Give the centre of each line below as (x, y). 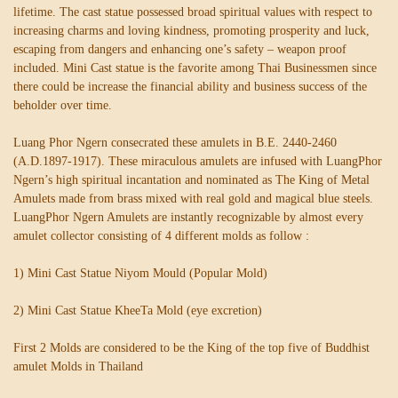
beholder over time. (63, 105)
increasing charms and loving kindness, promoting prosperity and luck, (191, 30)
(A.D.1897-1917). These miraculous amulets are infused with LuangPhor (198, 161)
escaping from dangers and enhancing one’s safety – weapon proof (180, 49)
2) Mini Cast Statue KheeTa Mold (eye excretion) (138, 310)
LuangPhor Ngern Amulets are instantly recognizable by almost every (188, 217)
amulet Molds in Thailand (78, 366)
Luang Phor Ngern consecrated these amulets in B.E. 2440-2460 (175, 142)
